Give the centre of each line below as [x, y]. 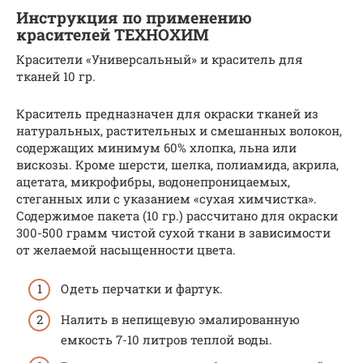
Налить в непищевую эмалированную [180, 319]
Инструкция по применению [134, 17]
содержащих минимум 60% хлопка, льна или [156, 147]
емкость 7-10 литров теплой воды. [167, 339]
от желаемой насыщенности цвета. [126, 249]
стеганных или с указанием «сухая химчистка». [167, 198]
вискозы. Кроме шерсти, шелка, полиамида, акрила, [177, 164]
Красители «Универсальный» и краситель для [160, 59]
